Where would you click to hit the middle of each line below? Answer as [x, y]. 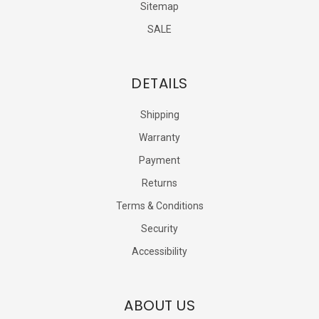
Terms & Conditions [159, 205]
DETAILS [159, 83]
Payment [159, 160]
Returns [159, 183]
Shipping [159, 114]
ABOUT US [159, 305]
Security [159, 228]
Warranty [159, 137]
